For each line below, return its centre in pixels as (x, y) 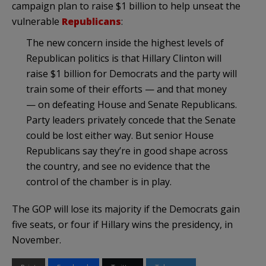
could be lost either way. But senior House (120, 135)
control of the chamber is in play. (99, 181)
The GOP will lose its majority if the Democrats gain (126, 209)
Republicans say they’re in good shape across (127, 151)
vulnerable (37, 21)
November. (37, 240)
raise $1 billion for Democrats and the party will (132, 73)
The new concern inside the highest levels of (125, 42)
